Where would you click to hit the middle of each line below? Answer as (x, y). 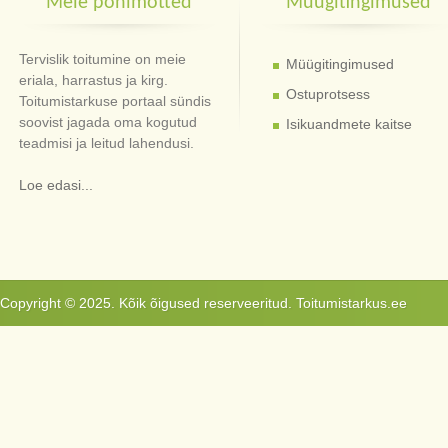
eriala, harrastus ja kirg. (94, 80)
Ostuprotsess (327, 94)
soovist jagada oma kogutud (108, 122)
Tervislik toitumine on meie (103, 59)
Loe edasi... (56, 185)
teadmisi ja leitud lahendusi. (107, 143)
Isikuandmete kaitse (348, 124)
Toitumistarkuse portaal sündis (115, 101)
